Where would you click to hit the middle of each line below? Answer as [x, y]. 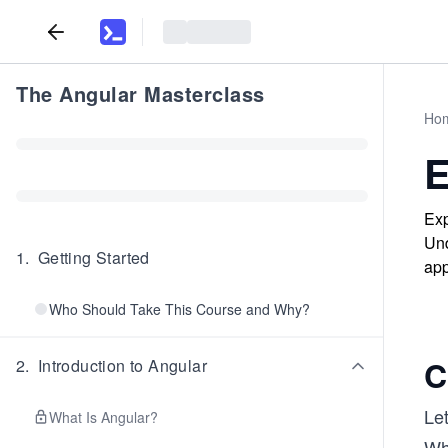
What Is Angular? [103, 417]
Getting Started [93, 257]
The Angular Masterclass [140, 93]
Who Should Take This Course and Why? [179, 309]
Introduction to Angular [122, 365]
